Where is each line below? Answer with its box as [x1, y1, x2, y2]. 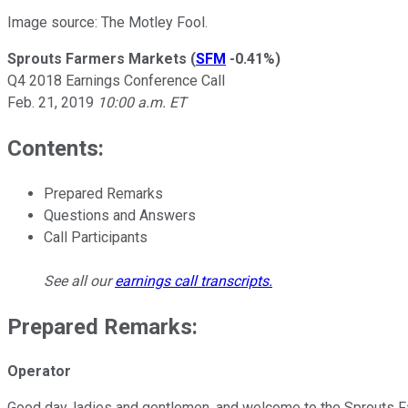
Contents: [7, 135, 104, 161]
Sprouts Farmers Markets [7, 49, 187, 67]
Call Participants [44, 228, 148, 246]
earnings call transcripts [115, 271, 269, 290]
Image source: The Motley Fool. [7, 13, 208, 31]
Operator [7, 362, 75, 381]
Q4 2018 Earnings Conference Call [7, 71, 225, 89]
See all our [44, 271, 115, 290]
